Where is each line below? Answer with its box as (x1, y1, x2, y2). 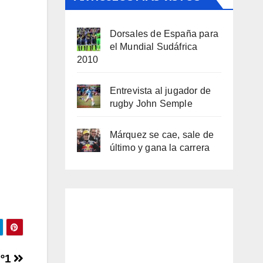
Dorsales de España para (109, 29, 219, 39)
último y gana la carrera (109, 143, 210, 153)
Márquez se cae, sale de (109, 130, 214, 140)
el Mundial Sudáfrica (109, 42, 198, 52)
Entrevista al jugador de (109, 86, 211, 96)
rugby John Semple (109, 99, 193, 109)
